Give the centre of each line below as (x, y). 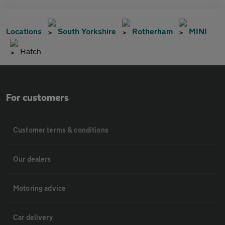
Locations (24, 31)
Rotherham (152, 31)
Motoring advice (40, 188)
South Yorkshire (87, 31)
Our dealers (32, 159)
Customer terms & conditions (61, 130)
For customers (37, 98)
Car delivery (33, 217)
